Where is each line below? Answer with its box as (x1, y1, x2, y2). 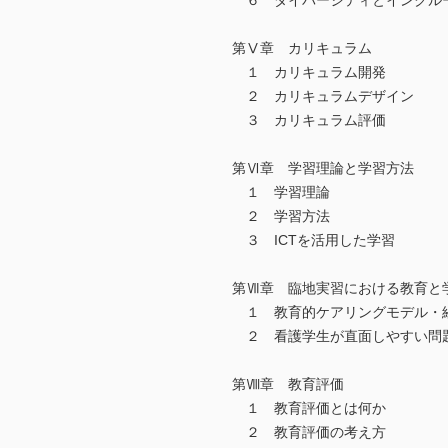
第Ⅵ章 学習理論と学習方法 (232, 160, 414, 177)
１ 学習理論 (232, 184, 330, 201)
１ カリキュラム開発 (232, 64, 386, 81)
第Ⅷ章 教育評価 (232, 376, 344, 393)
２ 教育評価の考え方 (232, 424, 386, 441)
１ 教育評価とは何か (232, 400, 386, 417)
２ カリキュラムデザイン (232, 88, 414, 105)
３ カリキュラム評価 (232, 112, 386, 129)
